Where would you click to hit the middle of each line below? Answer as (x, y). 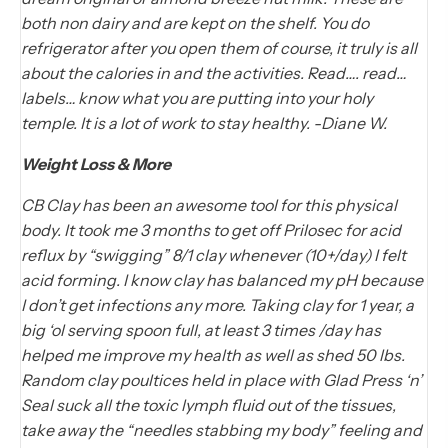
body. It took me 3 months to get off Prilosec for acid (211, 229)
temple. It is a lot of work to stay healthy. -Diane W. (204, 122)
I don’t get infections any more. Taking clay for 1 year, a (217, 304)
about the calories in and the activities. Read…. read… (213, 72)
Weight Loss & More (96, 163)
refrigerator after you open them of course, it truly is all (219, 47)
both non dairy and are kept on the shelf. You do (195, 22)
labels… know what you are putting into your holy (197, 97)
